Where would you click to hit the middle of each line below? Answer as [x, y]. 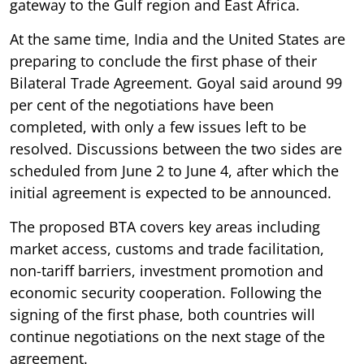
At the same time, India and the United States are [178, 39]
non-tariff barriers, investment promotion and [167, 270]
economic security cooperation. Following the [166, 292]
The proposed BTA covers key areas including [165, 226]
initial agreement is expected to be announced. [171, 192]
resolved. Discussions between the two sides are [176, 148]
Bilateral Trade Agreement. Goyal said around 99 [176, 82]
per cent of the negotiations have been [142, 104]
